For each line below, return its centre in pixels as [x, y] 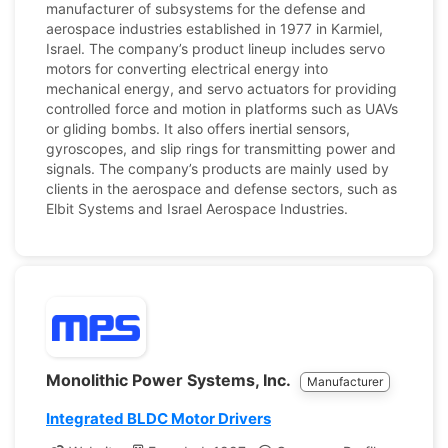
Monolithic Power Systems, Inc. [170, 380]
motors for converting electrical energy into [187, 68]
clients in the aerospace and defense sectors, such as [221, 188]
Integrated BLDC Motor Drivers [158, 418]
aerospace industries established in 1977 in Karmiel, [214, 28]
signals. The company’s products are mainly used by [217, 168]
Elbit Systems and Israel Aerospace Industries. [197, 208]
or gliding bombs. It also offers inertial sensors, [198, 128]
